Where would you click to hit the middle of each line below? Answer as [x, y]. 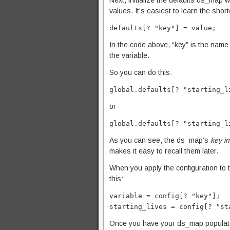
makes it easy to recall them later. [164, 151]
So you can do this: [141, 72]
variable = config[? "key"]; [165, 196]
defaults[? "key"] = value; [163, 28]
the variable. [129, 55]
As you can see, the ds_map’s [160, 140]
